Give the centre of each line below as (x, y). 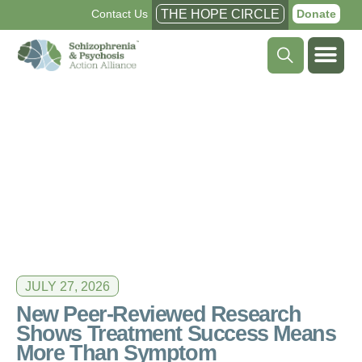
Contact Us (119, 14)
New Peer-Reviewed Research (159, 314)
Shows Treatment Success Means (176, 333)
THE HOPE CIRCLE (220, 14)
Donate (316, 14)
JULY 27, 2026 (67, 286)
